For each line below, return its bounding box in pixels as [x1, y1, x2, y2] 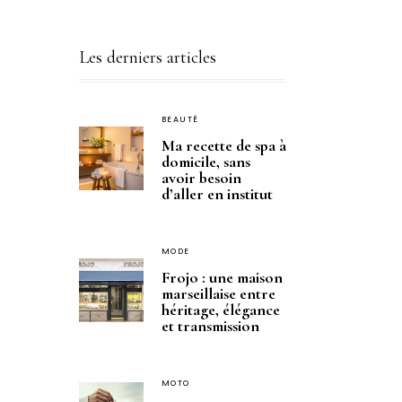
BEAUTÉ [161, 114, 199, 126]
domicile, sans [161, 152, 250, 172]
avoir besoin [161, 168, 241, 188]
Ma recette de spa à [161, 135, 286, 156]
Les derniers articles [79, 47, 217, 69]
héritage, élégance [161, 300, 280, 320]
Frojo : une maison [161, 267, 283, 288]
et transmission [161, 316, 259, 336]
